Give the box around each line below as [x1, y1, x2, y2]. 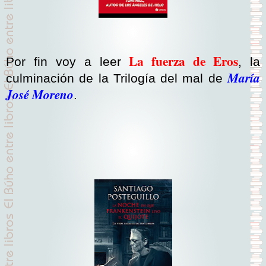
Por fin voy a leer [6, 55, 129, 69]
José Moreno [6, 85, 74, 104]
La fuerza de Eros [129, 52, 239, 71]
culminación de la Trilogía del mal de [6, 71, 227, 86]
